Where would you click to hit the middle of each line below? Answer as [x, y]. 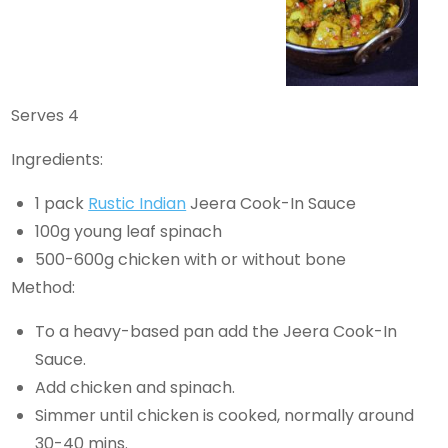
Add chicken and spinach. [135, 388]
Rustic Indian [137, 204]
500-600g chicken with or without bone [191, 260]
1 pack [62, 204]
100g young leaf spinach [129, 232]
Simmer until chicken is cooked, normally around [225, 416]
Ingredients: [57, 160]
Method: [43, 288]
